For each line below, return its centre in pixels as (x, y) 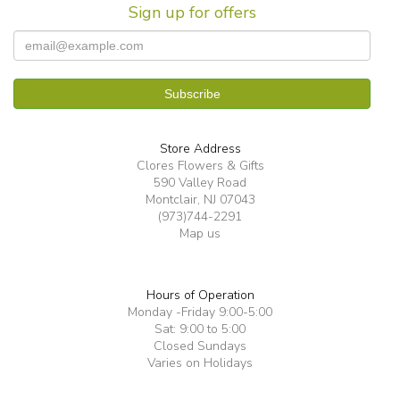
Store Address (200, 149)
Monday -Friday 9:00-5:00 (200, 312)
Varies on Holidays (200, 363)
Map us (200, 234)
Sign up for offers (192, 13)
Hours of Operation (200, 296)
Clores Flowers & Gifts (200, 166)
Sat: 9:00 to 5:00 (200, 329)
